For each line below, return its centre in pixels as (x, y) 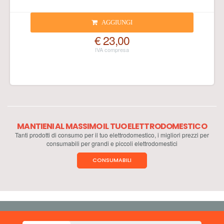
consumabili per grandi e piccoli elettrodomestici (112, 143)
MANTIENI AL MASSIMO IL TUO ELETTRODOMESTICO (112, 126)
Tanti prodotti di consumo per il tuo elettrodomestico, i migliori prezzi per (112, 135)
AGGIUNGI (117, 22)
